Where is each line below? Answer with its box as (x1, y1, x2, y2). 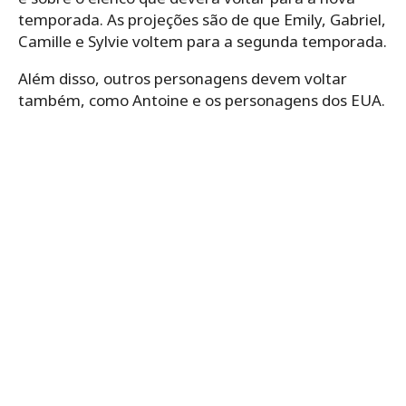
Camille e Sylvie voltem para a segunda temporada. (18, 31, 387, 53)
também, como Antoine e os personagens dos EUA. (18, 90, 385, 111)
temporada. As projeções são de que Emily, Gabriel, (18, 9, 386, 31)
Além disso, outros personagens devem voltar (18, 68, 347, 90)
